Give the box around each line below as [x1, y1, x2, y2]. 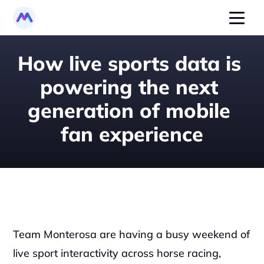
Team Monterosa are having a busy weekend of [13, 227, 250, 241]
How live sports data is [17, 51, 241, 76]
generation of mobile [28, 98, 230, 123]
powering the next [40, 74, 218, 100]
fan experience [61, 121, 203, 147]
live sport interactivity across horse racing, [13, 246, 222, 260]
